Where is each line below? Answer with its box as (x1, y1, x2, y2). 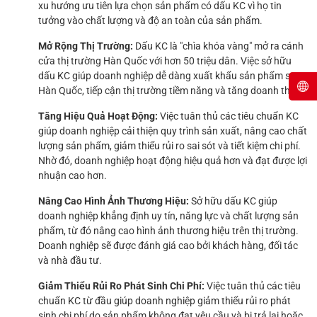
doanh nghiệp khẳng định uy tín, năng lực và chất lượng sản (38, 210, 299, 221)
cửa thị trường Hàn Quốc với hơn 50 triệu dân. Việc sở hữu (38, 55, 292, 67)
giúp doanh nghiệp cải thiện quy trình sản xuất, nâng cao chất (38, 125, 307, 137)
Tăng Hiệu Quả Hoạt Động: (38, 110, 158, 122)
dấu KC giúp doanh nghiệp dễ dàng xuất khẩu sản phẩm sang (38, 70, 307, 81)
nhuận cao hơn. (38, 170, 107, 181)
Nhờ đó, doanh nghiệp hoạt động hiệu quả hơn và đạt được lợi (38, 155, 307, 166)
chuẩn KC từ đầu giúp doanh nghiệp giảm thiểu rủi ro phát (38, 295, 291, 306)
